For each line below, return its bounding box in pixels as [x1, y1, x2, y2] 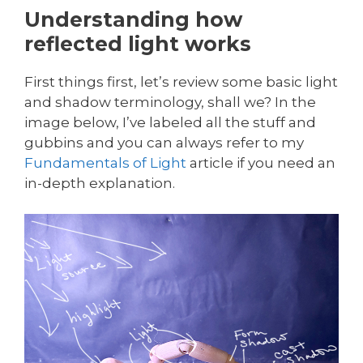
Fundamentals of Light [24, 154, 186, 171]
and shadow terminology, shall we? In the [24, 93, 316, 110]
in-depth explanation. [24, 174, 175, 191]
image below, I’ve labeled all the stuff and [24, 113, 316, 130]
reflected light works [24, 31, 251, 56]
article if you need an [186, 154, 335, 171]
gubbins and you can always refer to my [24, 134, 304, 151]
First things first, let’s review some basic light [24, 73, 338, 90]
